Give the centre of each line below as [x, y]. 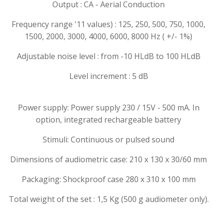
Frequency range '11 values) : [65, 24]
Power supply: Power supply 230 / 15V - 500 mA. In [108, 108]
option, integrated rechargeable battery [108, 120]
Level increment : [101, 76]
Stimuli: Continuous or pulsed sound [108, 140]
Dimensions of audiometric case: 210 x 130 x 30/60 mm [108, 160]
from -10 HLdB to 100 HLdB [149, 56]
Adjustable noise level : [58, 56]
